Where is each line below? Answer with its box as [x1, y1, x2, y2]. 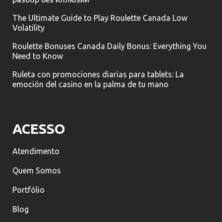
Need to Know [12, 51, 63, 60]
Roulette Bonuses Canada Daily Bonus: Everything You [12, 41, 207, 51]
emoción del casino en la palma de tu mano [12, 79, 168, 89]
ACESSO [12, 120, 65, 136]
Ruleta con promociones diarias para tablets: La [12, 69, 184, 79]
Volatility [12, 23, 45, 32]
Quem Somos [12, 166, 61, 175]
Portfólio [12, 185, 45, 194]
